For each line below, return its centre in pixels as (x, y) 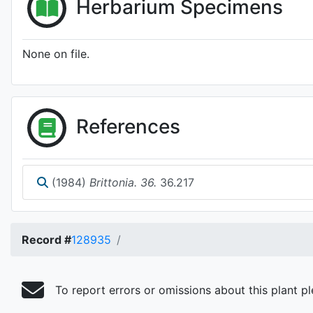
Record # (46, 240)
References (128, 126)
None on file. (56, 54)
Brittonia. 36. (123, 182)
